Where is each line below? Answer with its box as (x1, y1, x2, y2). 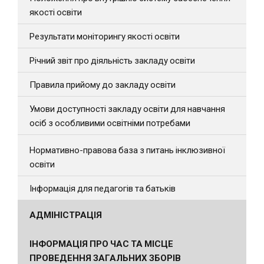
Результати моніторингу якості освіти (29, 31, 180, 41)
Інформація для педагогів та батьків (29, 183, 176, 193)
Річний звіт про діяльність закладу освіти (29, 55, 195, 65)
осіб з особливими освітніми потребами (29, 117, 190, 128)
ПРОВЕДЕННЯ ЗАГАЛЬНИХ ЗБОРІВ (29, 252, 181, 263)
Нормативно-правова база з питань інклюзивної (29, 144, 225, 155)
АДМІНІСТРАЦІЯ (29, 209, 102, 220)
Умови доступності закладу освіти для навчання (29, 103, 225, 114)
